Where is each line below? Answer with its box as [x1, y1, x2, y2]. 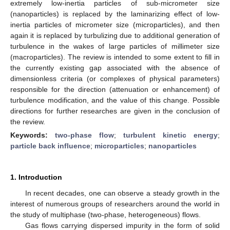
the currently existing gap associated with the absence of [10, 63, 220, 72]
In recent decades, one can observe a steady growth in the [25, 188, 220, 197]
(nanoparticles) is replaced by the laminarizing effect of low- [10, 9, 220, 18]
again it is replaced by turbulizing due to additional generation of [10, 31, 220, 40]
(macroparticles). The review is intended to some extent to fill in [10, 52, 220, 61]
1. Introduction [10, 172, 62, 181]
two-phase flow [55, 130, 114, 139]
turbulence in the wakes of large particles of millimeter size [10, 42, 220, 50]
